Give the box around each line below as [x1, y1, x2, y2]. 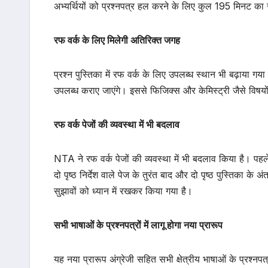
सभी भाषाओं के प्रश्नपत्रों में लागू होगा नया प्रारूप [54, 219, 223, 232]
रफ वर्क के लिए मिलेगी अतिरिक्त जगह [54, 34, 180, 47]
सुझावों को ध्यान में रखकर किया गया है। [54, 185, 193, 197]
